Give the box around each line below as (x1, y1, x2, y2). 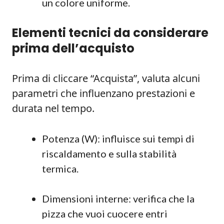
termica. (42, 162, 78, 174)
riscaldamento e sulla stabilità (42, 147, 176, 159)
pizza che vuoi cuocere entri (42, 207, 167, 219)
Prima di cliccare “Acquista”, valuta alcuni (12, 71, 200, 85)
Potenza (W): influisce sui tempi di (42, 132, 194, 144)
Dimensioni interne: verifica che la (42, 192, 194, 204)
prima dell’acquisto (12, 40, 134, 56)
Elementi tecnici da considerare (12, 24, 208, 41)
